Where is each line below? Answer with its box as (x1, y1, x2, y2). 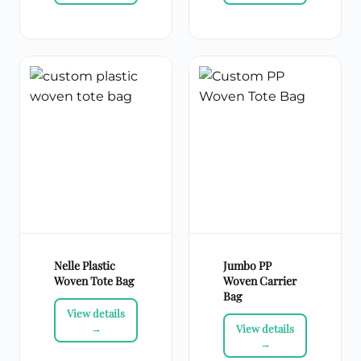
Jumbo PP (223, 258, 272, 274)
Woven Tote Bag (54, 273, 134, 289)
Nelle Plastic (54, 258, 115, 274)
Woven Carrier (223, 273, 297, 289)
